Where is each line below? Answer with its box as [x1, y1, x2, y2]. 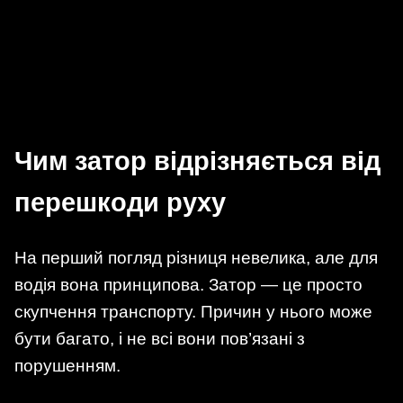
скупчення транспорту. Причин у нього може [14, 301, 372, 321]
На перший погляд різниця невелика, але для [14, 247, 378, 267]
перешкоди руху [14, 188, 226, 218]
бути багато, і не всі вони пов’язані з [14, 328, 305, 348]
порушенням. [14, 355, 121, 375]
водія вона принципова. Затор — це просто [14, 274, 363, 294]
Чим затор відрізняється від [14, 147, 381, 176]
